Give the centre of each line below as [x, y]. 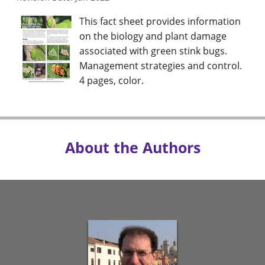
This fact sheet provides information [160, 22]
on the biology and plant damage [153, 36]
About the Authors [132, 148]
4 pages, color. [112, 81]
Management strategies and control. [161, 66]
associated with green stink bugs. [153, 51]
